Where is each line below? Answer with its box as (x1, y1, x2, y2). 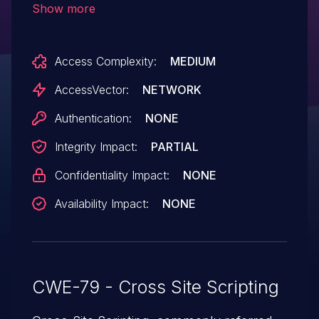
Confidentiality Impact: (54, 167, 169, 182)
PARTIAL (150, 139, 199, 154)
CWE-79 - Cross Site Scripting (31, 276, 279, 298)
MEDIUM (169, 53, 216, 68)
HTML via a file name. (31, 12, 162, 28)
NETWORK (142, 82, 202, 97)
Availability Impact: (54, 196, 149, 211)
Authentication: (54, 110, 132, 125)
